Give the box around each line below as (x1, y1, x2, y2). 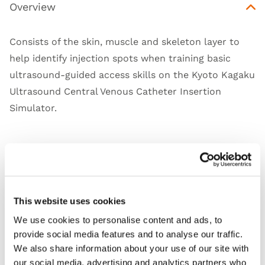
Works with (9, 198, 67, 211)
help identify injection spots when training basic (9, 53, 231, 64)
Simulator (9, 102, 54, 114)
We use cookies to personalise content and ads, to (14, 214, 222, 225)
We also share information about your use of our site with (14, 243, 249, 253)
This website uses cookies (14, 196, 126, 206)
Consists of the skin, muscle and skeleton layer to (9, 36, 240, 48)
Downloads (9, 234, 67, 247)
